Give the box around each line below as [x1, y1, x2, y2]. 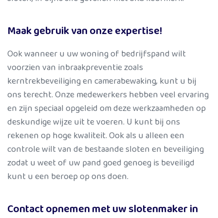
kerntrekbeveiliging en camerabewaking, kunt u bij [7, 74, 197, 88]
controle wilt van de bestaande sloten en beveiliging [7, 142, 204, 156]
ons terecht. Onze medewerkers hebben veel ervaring [7, 88, 209, 102]
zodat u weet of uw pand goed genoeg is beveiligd [7, 156, 195, 170]
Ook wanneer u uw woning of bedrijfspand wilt [7, 47, 186, 61]
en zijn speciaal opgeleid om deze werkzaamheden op [7, 101, 206, 115]
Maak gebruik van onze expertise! [7, 22, 162, 39]
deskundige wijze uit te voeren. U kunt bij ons [7, 115, 180, 129]
